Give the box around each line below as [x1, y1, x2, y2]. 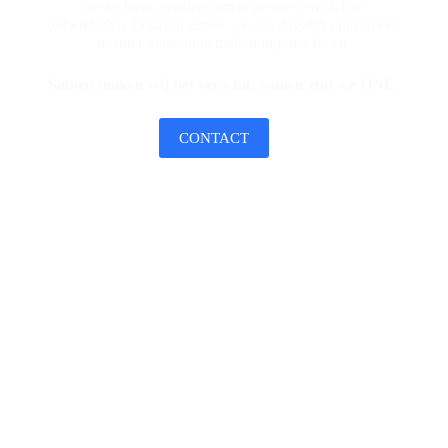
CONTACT [178, 130, 249, 146]
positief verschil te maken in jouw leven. [96, 34, 351, 51]
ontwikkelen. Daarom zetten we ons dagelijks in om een [47, 16, 401, 33]
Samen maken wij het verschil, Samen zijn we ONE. [48, 76, 400, 93]
